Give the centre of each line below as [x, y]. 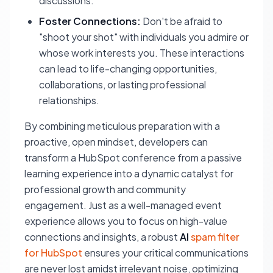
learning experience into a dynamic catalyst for [129, 173]
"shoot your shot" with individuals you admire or [144, 37]
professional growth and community [105, 189]
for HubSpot [53, 253]
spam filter [215, 237]
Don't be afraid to [182, 21]
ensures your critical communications [165, 253]
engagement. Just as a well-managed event [123, 205]
